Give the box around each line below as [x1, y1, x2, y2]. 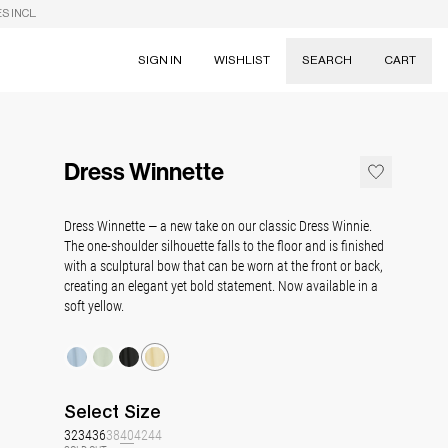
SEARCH [302, 53, 352, 66]
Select [64, 401, 124, 422]
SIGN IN [138, 53, 182, 66]
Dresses [251, 161, 313, 187]
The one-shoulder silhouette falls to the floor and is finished [64, 236, 384, 255]
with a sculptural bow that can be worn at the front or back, [64, 256, 383, 275]
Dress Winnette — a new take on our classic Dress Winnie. [64, 216, 372, 235]
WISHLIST [214, 53, 270, 66]
